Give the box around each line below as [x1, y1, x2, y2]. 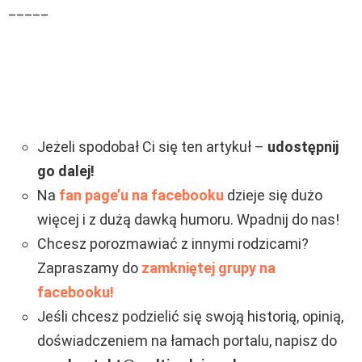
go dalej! [37, 162, 95, 179]
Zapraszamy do [37, 259, 141, 276]
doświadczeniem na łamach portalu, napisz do [37, 331, 337, 349]
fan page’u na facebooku [59, 186, 224, 204]
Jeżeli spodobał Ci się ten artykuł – [37, 137, 267, 155]
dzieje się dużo [227, 186, 322, 204]
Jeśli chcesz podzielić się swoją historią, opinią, [37, 307, 343, 325]
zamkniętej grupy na [141, 259, 276, 276]
